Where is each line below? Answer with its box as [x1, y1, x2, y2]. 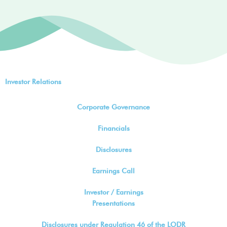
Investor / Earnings [84, 187, 143, 196]
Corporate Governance [77, 102, 150, 111]
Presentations [92, 199, 135, 207]
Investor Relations [5, 77, 61, 86]
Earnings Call [92, 166, 135, 175]
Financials [97, 124, 130, 132]
